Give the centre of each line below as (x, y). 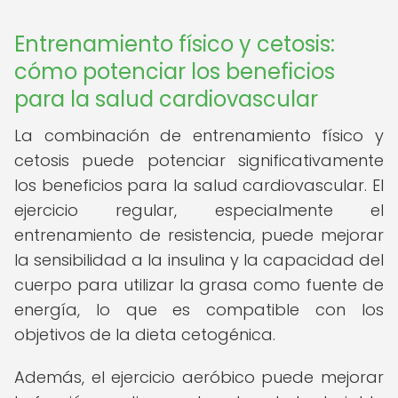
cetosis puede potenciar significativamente (199, 160)
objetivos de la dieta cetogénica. (145, 334)
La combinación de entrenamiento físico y (199, 135)
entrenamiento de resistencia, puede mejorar (199, 235)
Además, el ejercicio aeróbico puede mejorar (199, 377)
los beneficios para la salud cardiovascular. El (199, 185)
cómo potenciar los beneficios (175, 72)
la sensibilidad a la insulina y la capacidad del (199, 260)
